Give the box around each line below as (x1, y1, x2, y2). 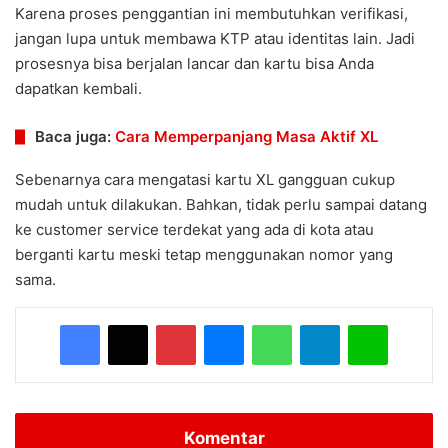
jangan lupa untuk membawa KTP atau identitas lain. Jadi (15, 29, 415, 49)
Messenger (243, 316, 314, 333)
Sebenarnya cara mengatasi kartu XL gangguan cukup (15, 170, 395, 190)
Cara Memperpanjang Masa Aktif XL (115, 127, 378, 147)
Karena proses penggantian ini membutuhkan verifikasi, (15, 4, 408, 24)
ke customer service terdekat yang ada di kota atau (15, 220, 374, 240)
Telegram (339, 316, 396, 333)
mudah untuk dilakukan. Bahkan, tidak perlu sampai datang (15, 195, 427, 215)
